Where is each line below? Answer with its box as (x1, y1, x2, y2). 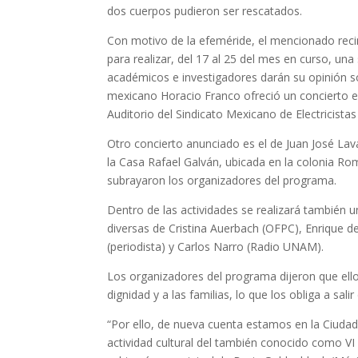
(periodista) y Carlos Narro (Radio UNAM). (107, 239, 324, 254)
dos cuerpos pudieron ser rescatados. (107, 3, 303, 18)
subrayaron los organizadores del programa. (107, 173, 337, 188)
